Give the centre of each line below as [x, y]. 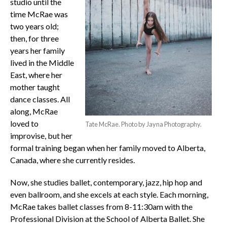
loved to [24, 124]
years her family [37, 51]
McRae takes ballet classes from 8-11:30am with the [101, 207]
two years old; [34, 26]
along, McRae [34, 111]
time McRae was [39, 14]
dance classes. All [40, 99]
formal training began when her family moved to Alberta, [107, 148]
